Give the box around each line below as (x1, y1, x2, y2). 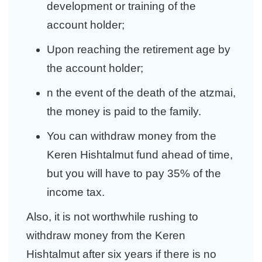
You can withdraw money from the (47, 130, 216, 142)
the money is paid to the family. (47, 105, 201, 118)
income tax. (47, 186, 105, 198)
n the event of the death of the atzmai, (47, 87, 236, 99)
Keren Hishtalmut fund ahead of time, (47, 149, 233, 161)
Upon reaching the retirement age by (47, 43, 230, 56)
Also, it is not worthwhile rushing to (26, 211, 198, 223)
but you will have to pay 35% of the (47, 167, 221, 180)
